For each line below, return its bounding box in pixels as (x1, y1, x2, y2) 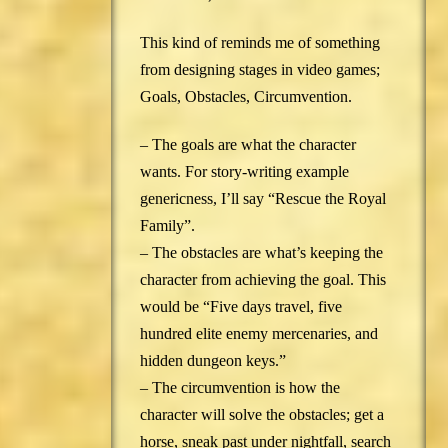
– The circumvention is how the (139, 379, 340, 397)
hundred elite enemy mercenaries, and (139, 325, 378, 343)
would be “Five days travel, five (139, 298, 342, 316)
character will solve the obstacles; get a (139, 406, 384, 424)
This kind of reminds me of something (139, 34, 380, 52)
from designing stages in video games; (139, 61, 380, 79)
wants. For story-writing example (139, 163, 349, 181)
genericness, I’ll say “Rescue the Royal (139, 190, 386, 208)
